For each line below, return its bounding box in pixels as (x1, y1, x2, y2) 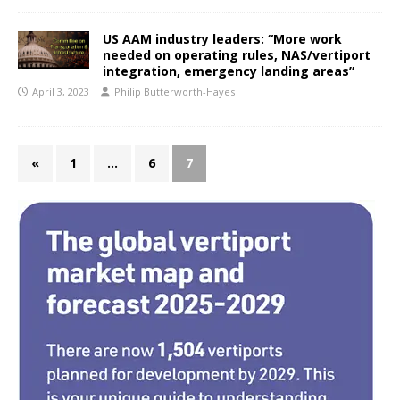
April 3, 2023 (32, 85, 89, 98)
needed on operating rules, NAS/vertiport (103, 46, 371, 63)
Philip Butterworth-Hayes (114, 85, 235, 98)
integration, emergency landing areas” (103, 62, 354, 79)
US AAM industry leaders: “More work (103, 30, 342, 47)
